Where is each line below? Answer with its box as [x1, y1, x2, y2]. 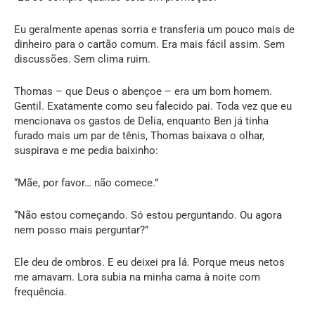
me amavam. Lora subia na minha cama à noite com [14, 270, 260, 283]
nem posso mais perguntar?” [14, 223, 148, 236]
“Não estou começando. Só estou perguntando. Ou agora [14, 208, 282, 221]
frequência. [14, 285, 67, 298]
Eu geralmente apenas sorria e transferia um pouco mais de [14, 22, 295, 36]
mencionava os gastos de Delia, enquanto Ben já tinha [14, 114, 269, 127]
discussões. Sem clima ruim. [14, 52, 150, 65]
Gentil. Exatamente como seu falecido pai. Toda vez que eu [14, 99, 292, 112]
